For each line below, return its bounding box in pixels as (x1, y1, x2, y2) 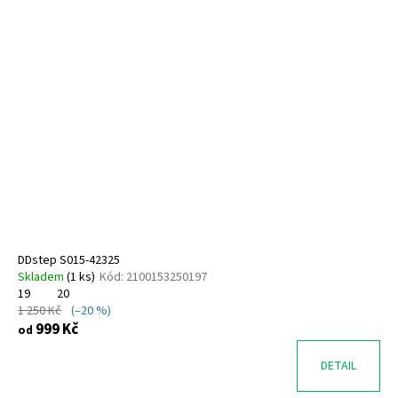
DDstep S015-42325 (18, 251, 120, 270)
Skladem (18, 268, 67, 287)
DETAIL (321, 357, 356, 376)
